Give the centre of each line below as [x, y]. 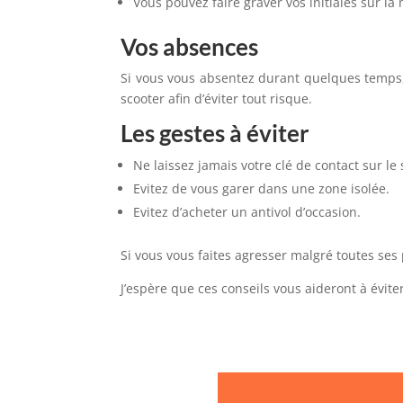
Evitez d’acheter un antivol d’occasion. [247, 212]
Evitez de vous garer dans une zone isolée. [262, 189]
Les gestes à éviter [215, 134]
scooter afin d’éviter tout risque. [217, 99]
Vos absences [190, 47]
